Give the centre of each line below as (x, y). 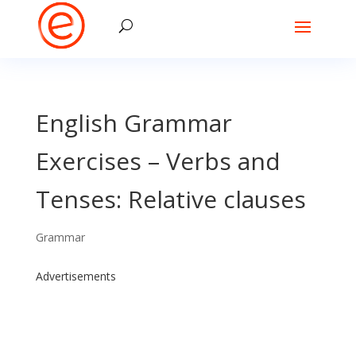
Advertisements (75, 276)
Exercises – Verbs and (158, 161)
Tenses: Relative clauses (170, 199)
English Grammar (133, 123)
